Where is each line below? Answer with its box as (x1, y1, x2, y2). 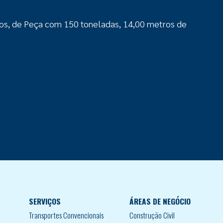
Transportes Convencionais (29, 209, 104, 221)
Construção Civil (129, 209, 175, 221)
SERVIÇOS (29, 195, 61, 207)
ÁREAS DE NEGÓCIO (129, 195, 191, 207)
